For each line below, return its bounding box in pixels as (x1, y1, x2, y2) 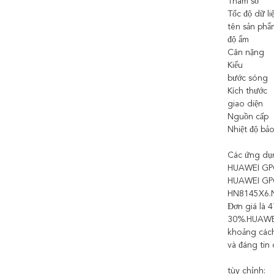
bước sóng (228, 74, 268, 83)
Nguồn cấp (228, 113, 268, 121)
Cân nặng (228, 48, 264, 57)
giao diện (228, 100, 263, 108)
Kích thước (228, 87, 267, 95)
